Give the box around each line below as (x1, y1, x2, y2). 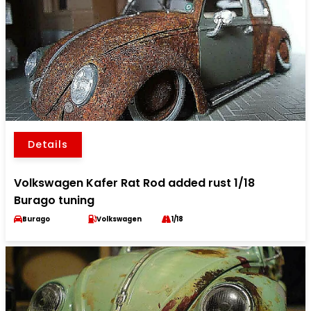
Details (28, 137, 68, 151)
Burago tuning (14, 192, 94, 208)
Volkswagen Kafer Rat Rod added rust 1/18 (14, 175, 255, 191)
